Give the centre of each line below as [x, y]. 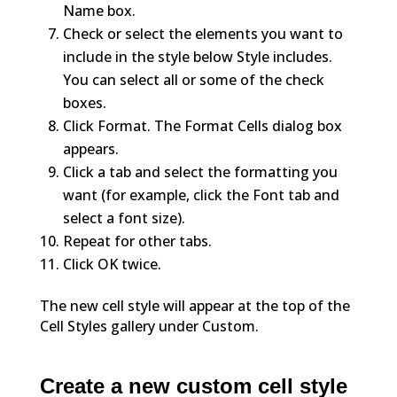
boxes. [84, 103]
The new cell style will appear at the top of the [195, 306]
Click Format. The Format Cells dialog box [202, 126]
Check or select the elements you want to [202, 34]
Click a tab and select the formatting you [200, 172]
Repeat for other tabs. [137, 241]
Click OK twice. [112, 265]
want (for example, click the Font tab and [201, 195]
